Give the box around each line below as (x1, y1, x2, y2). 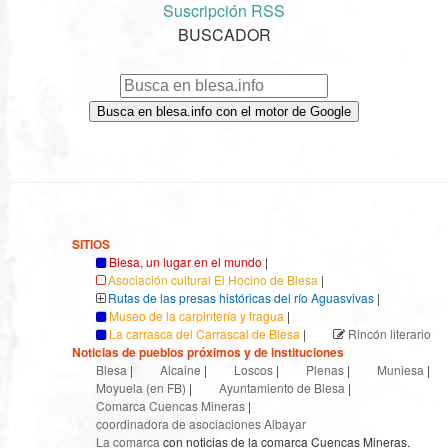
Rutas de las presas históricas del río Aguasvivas (108, 288, 374, 306)
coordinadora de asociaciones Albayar (96, 414, 306, 432)
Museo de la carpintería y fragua (109, 306, 284, 324)
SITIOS (72, 234, 110, 253)
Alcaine (160, 360, 201, 378)
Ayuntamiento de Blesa (219, 378, 345, 396)
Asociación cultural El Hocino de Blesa (108, 270, 318, 288)
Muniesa (377, 360, 424, 378)
